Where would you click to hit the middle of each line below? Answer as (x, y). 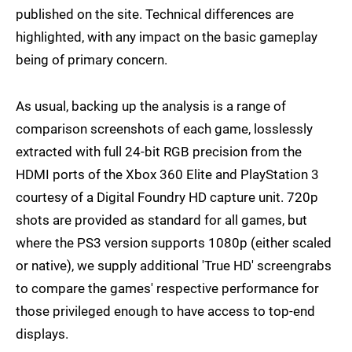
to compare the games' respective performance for (167, 289)
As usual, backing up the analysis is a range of (151, 106)
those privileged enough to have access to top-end (165, 312)
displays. (42, 334)
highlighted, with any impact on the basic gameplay (167, 37)
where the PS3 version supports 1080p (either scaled (174, 243)
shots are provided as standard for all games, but (161, 220)
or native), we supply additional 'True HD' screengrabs (174, 266)
